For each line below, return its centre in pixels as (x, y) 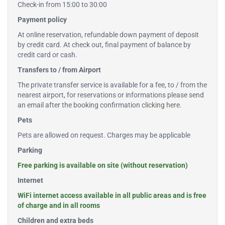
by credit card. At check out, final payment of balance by (104, 45)
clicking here (161, 105)
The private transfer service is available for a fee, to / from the (112, 85)
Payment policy (42, 20)
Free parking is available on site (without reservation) (103, 165)
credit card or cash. (47, 55)
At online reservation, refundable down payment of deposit (108, 35)
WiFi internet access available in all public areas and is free (112, 196)
